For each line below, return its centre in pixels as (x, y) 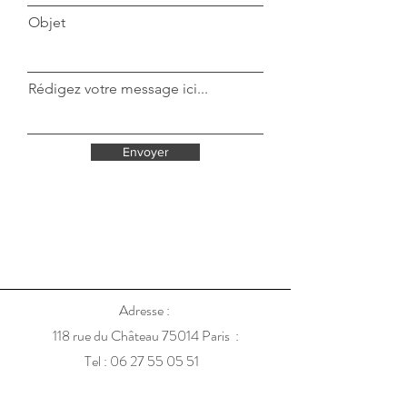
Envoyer (145, 152)
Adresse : (145, 310)
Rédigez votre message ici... (118, 89)
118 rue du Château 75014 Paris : (145, 336)
